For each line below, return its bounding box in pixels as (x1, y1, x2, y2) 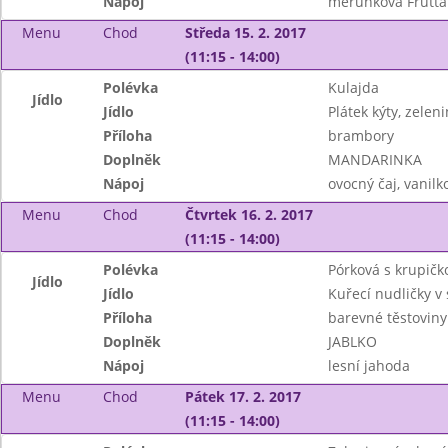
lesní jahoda (327, 356, 410, 375)
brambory (327, 126, 394, 145)
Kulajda (327, 78, 379, 97)
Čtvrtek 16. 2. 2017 (184, 205, 313, 224)
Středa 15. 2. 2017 (184, 23, 306, 42)
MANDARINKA (327, 150, 422, 169)
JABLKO (327, 332, 377, 351)
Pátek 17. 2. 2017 (184, 387, 301, 406)
